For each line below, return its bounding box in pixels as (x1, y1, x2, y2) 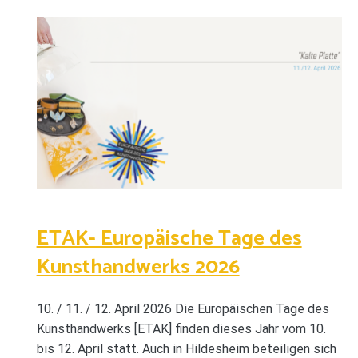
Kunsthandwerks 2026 (36, 249, 240, 284)
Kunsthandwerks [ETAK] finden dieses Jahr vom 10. (36, 321, 326, 337)
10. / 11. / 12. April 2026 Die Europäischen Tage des (36, 301, 329, 317)
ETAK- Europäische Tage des (36, 221, 302, 256)
